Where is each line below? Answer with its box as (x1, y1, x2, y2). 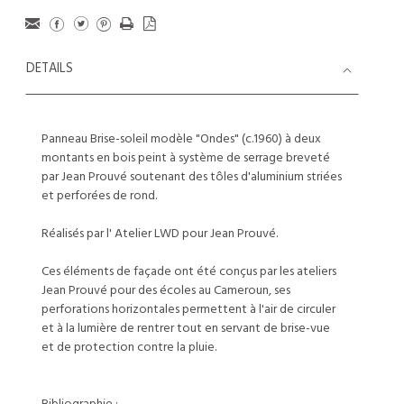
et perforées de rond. (41, 186, 157, 207)
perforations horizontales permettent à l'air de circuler (41, 299, 335, 320)
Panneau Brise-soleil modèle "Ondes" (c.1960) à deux (41, 129, 321, 150)
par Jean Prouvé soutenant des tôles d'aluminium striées (41, 167, 342, 188)
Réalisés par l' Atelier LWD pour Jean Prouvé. (41, 224, 278, 244)
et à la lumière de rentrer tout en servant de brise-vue (41, 318, 330, 339)
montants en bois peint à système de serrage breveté (41, 148, 330, 169)
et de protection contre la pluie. (41, 337, 216, 358)
